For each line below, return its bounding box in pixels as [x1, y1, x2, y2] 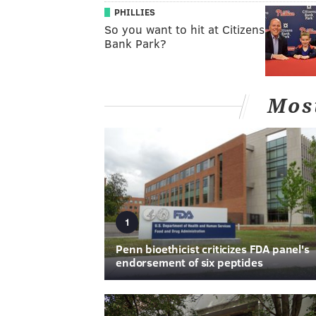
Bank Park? [104, 35, 166, 51]
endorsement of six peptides [116, 255, 263, 270]
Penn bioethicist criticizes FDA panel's [116, 241, 310, 257]
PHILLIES [114, 5, 155, 18]
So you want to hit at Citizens [104, 20, 265, 37]
